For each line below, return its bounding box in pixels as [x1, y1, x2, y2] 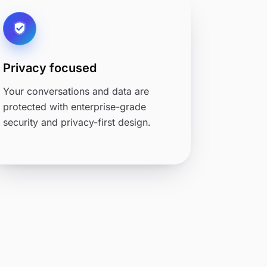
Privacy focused [3, 61, 97, 75]
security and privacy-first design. [3, 116, 151, 128]
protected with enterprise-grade [3, 101, 147, 113]
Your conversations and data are [3, 85, 150, 97]
